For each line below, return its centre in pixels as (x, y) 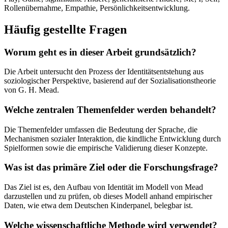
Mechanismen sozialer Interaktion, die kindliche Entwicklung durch (112, 138)
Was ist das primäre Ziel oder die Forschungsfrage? (111, 167)
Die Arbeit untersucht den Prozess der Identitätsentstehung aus (104, 72)
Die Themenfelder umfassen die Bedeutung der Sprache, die (101, 129)
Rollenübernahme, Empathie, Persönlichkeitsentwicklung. (97, 8)
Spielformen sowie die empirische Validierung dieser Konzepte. (106, 148)
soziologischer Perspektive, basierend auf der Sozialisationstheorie (110, 81)
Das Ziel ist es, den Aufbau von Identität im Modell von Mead (104, 187)
